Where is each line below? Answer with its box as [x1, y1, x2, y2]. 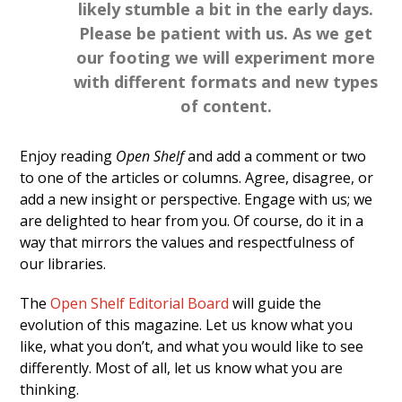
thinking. [20, 380, 80, 400]
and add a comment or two [184, 146, 367, 167]
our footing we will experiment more [76, 47, 375, 69]
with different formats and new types [74, 71, 378, 93]
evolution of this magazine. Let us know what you [20, 315, 354, 336]
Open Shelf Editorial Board [50, 293, 230, 314]
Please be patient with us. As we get [79, 22, 372, 45]
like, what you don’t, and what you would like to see [20, 336, 364, 357]
